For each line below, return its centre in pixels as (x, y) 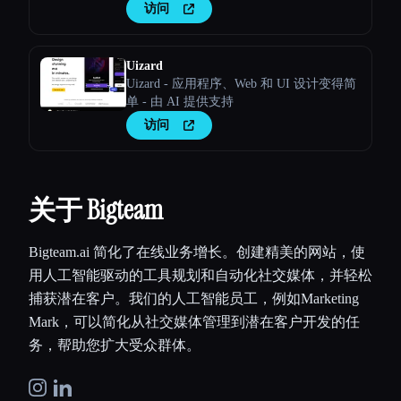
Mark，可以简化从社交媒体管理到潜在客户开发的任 (194, 322)
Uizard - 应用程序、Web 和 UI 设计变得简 (241, 84)
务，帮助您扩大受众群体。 (115, 346)
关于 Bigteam (96, 210)
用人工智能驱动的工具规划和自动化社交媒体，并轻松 (200, 276)
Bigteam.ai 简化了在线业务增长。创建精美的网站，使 (197, 252)
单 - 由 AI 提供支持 (180, 102)
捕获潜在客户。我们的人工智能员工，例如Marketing (194, 299)
